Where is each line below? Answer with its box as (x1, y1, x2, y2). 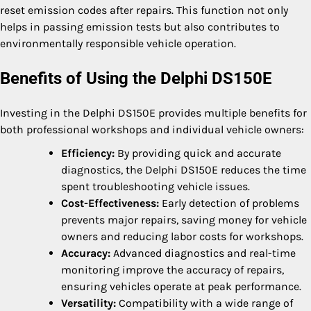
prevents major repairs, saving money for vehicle (61, 212, 307, 226)
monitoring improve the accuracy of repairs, (61, 262, 284, 276)
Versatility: (61, 296, 116, 310)
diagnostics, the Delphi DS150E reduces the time (61, 162, 306, 176)
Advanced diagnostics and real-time (110, 246, 296, 260)
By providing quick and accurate (115, 146, 281, 160)
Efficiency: (61, 146, 115, 160)
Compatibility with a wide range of (116, 296, 293, 310)
